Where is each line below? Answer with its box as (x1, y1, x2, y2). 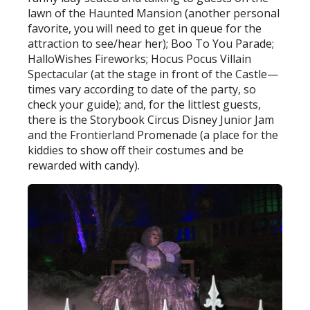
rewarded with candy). (28, 158, 140, 174)
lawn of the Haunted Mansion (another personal (28, 6, 280, 21)
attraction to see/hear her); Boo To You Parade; (28, 36, 275, 52)
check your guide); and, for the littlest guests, (28, 97, 262, 113)
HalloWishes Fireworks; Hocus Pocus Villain (28, 51, 252, 67)
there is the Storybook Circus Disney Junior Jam (28, 112, 275, 128)
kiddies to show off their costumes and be (28, 143, 244, 158)
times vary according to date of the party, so (28, 82, 257, 98)
